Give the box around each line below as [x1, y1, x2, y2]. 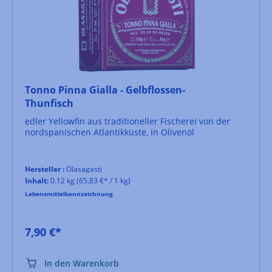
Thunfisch [25, 96, 73, 110]
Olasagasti [64, 163, 102, 174]
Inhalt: [25, 175, 49, 186]
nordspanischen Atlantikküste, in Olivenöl [25, 126, 194, 138]
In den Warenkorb [44, 257, 119, 269]
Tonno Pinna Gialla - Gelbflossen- [25, 83, 185, 97]
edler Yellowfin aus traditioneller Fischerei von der [25, 115, 230, 127]
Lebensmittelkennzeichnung [25, 189, 113, 198]
